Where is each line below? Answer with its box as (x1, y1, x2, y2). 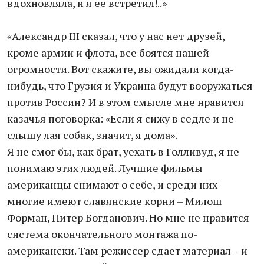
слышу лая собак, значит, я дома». (7, 128, 177, 142)
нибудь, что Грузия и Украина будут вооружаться (7, 78, 253, 93)
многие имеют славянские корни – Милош (7, 194, 222, 208)
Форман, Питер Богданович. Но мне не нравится (7, 210, 249, 225)
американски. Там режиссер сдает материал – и (7, 243, 247, 258)
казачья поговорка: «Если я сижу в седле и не (7, 111, 234, 126)
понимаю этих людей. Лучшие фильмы (7, 161, 203, 175)
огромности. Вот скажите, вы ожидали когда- (7, 62, 234, 76)
